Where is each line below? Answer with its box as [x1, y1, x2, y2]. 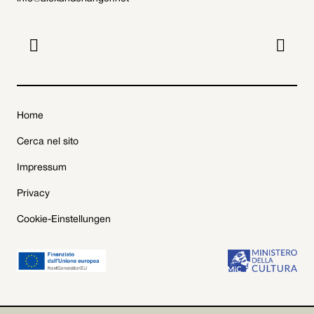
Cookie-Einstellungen [17, 215, 111, 224]
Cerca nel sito [17, 137, 78, 146]
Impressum [17, 163, 67, 172]
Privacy [17, 189, 50, 198]
